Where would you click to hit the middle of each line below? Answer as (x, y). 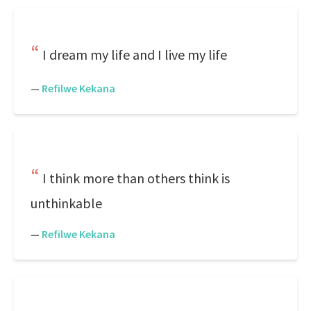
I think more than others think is (136, 178)
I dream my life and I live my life (135, 54)
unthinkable (66, 203)
